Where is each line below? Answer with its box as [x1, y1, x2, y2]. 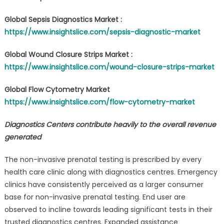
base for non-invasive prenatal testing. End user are [4, 191, 185, 202]
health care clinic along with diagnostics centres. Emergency [4, 166, 217, 177]
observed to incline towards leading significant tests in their [4, 204, 212, 214]
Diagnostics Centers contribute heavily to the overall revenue [4, 119, 216, 129]
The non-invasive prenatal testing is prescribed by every [4, 154, 201, 164]
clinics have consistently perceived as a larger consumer [4, 179, 203, 189]
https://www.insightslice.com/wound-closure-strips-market [4, 61, 214, 72]
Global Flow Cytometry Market [4, 84, 110, 94]
